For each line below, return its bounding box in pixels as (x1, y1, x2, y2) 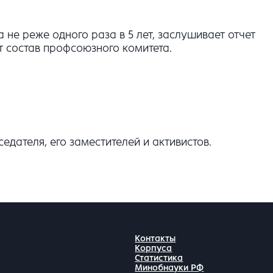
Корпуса (135, 243, 172, 253)
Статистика (135, 253, 183, 263)
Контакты (135, 233, 176, 243)
